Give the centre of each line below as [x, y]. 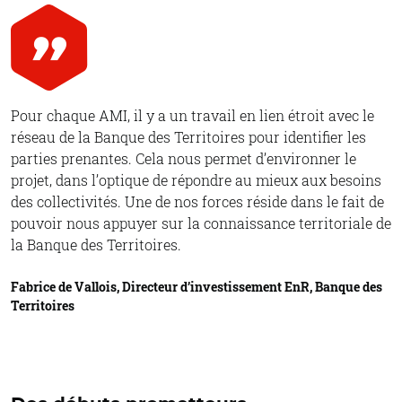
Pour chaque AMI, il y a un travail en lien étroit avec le [192, 116]
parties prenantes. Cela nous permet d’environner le [184, 159]
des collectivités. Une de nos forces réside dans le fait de [197, 202]
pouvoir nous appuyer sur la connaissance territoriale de [201, 223]
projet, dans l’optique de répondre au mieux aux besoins [196, 180]
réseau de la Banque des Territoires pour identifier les [188, 137]
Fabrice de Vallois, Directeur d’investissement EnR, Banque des [197, 287]
